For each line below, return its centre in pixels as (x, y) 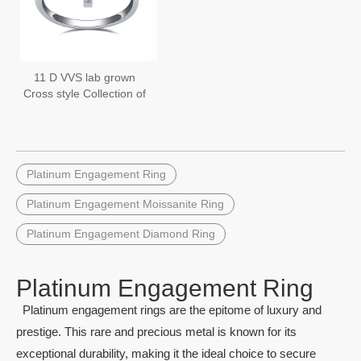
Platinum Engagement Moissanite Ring (125, 204)
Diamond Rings (85, 126)
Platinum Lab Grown (85, 110)
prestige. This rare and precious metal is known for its (156, 332)
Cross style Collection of (85, 93)
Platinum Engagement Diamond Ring (121, 234)
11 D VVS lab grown (85, 77)
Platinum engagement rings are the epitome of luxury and (169, 310)
